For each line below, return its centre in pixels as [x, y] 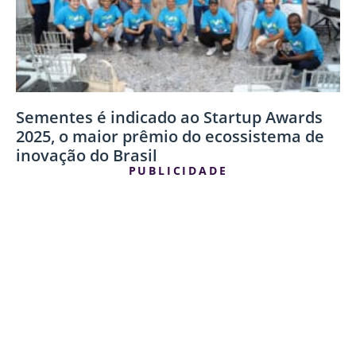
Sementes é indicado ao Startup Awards [169, 117]
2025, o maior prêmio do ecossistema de [170, 136]
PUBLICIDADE [178, 170]
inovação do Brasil [87, 155]
